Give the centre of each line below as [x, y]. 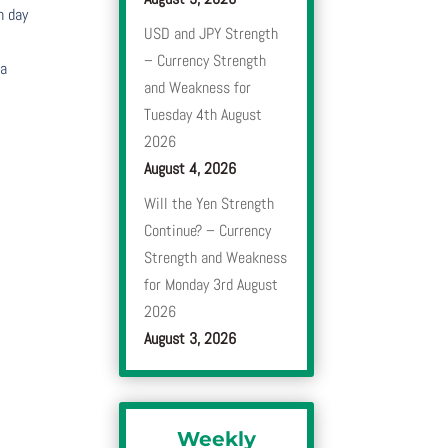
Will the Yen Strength [209, 204]
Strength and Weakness [216, 258]
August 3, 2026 [190, 339]
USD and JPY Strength [211, 34]
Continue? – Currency [208, 231]
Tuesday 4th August [203, 115]
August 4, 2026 [190, 169]
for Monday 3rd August [211, 285]
